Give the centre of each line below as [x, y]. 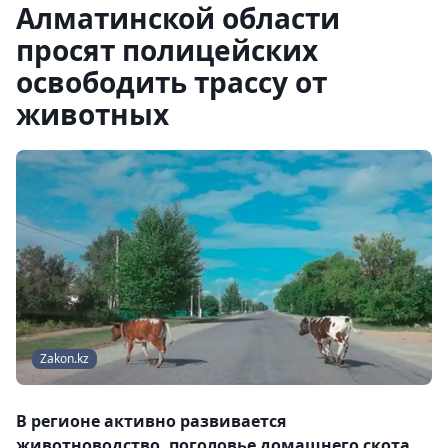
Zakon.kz [64, 359]
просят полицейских [167, 50]
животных [92, 114]
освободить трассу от [171, 82]
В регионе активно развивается [151, 421]
